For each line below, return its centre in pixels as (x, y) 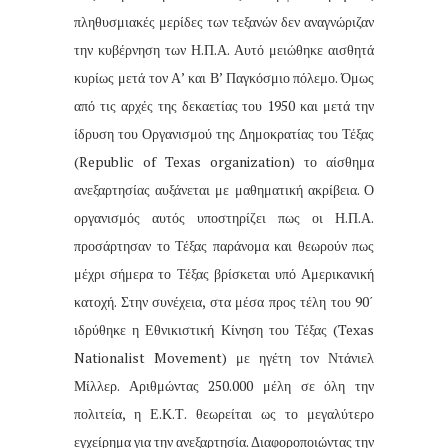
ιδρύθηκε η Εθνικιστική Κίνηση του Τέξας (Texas (224, 330)
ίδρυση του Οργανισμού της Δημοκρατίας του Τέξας (224, 134)
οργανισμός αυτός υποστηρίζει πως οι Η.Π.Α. (224, 218)
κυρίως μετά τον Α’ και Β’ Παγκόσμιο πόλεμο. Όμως (224, 78)
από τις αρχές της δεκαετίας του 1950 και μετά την (224, 106)
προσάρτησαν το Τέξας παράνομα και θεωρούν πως (224, 246)
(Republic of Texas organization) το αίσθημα (224, 162)
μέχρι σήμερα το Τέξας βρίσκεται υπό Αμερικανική (224, 274)
